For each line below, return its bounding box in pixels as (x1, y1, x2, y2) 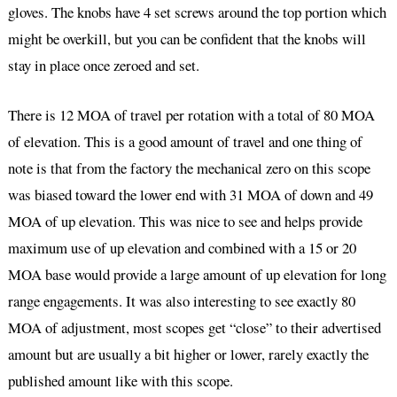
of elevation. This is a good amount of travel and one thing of (7, 130, 362, 152)
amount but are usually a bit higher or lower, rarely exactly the (7, 343, 369, 364)
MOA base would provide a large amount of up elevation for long (7, 263, 386, 284)
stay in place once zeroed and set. (7, 55, 199, 76)
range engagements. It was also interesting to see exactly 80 (7, 290, 355, 311)
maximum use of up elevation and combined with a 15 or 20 (7, 237, 356, 258)
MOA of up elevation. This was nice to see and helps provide (7, 210, 362, 231)
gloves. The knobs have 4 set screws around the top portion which (7, 2, 386, 23)
